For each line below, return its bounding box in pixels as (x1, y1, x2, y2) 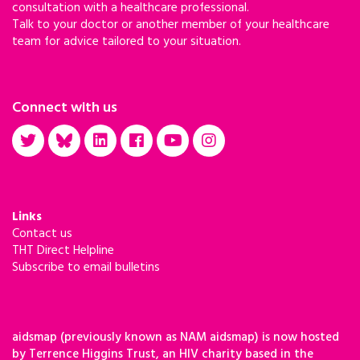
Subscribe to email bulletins (12, 258, 160, 277)
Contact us (12, 224, 72, 243)
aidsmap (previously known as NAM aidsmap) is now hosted (12, 328, 339, 347)
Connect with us (12, 96, 117, 120)
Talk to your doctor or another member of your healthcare (12, 15, 329, 35)
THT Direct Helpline (12, 241, 114, 260)
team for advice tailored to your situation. (12, 32, 241, 51)
